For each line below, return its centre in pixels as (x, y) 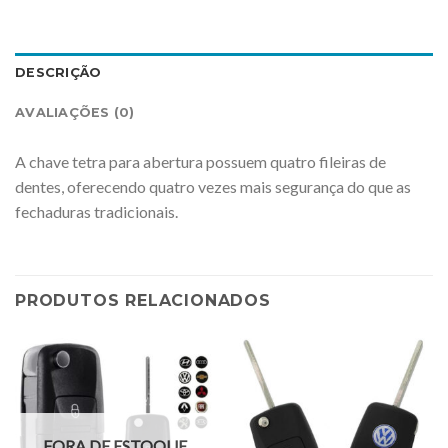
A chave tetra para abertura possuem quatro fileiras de (200, 161)
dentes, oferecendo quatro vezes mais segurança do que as (213, 186)
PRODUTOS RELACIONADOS (143, 300)
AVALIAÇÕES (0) (75, 112)
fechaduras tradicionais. (96, 211)
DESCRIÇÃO (58, 72)
